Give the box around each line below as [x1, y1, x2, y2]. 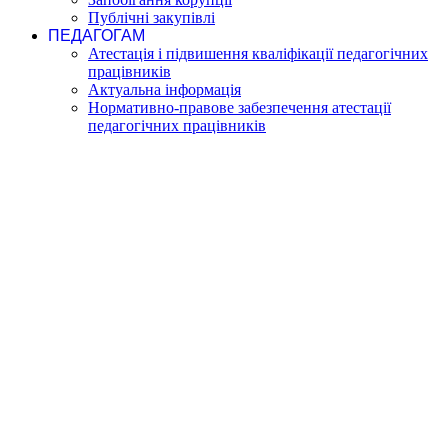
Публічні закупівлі [88, 8, 215, 26]
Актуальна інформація [88, 80, 241, 98]
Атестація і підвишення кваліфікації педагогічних [88, 44, 428, 62]
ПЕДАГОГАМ [48, 26, 145, 44]
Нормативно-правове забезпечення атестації [88, 98, 391, 116]
